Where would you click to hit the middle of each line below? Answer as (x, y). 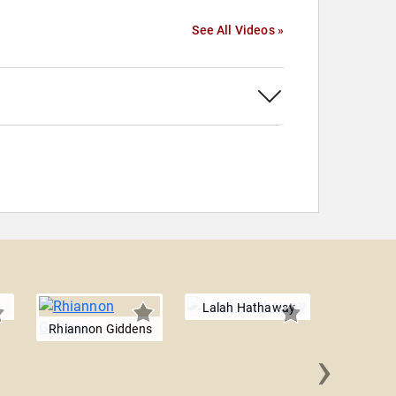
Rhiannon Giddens (100, 329)
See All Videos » (238, 30)
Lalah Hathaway (249, 308)
